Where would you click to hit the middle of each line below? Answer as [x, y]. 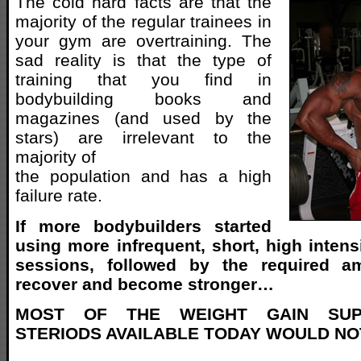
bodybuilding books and [143, 99]
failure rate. [59, 196]
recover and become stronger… [145, 284]
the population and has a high [143, 176]
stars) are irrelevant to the [143, 138]
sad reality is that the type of [143, 60]
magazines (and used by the [143, 118]
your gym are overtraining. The [143, 41]
